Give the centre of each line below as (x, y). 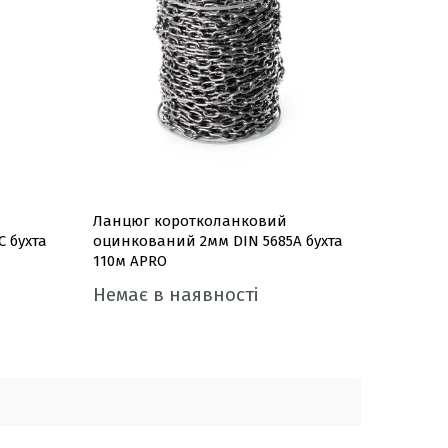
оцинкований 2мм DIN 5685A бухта (217, 241)
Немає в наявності (175, 294)
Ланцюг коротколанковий (189, 221)
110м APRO (129, 261)
